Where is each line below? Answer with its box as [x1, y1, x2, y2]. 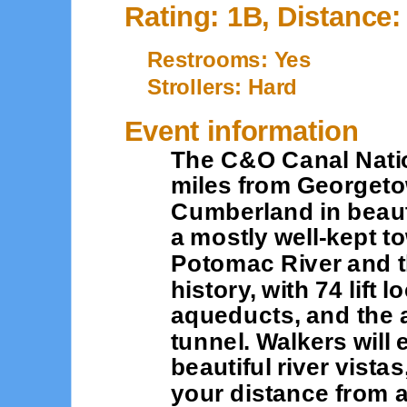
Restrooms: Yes [147, 46, 312, 72]
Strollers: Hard [147, 74, 298, 99]
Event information [124, 114, 359, 146]
